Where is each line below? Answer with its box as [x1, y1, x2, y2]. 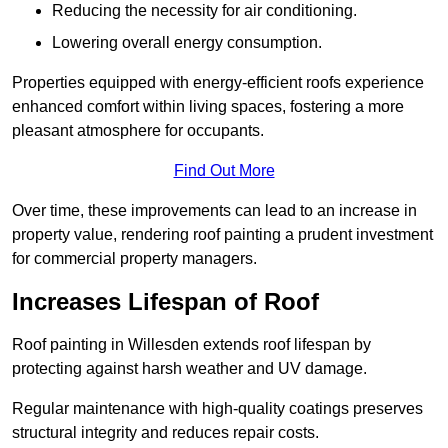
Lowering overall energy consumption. [52, 34, 322, 52]
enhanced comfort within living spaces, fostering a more [12, 98, 404, 116]
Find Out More [173, 162, 275, 180]
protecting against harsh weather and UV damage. [12, 360, 367, 378]
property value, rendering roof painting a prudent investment [12, 226, 433, 244]
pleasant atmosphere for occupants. [12, 122, 264, 140]
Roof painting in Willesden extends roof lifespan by [12, 336, 371, 354]
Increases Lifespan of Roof [12, 288, 319, 316]
